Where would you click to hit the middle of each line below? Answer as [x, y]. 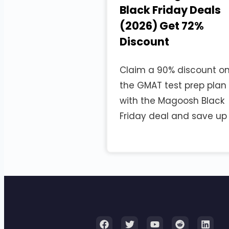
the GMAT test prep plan [173, 86]
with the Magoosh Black [172, 101]
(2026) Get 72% [162, 26]
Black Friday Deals [170, 10]
